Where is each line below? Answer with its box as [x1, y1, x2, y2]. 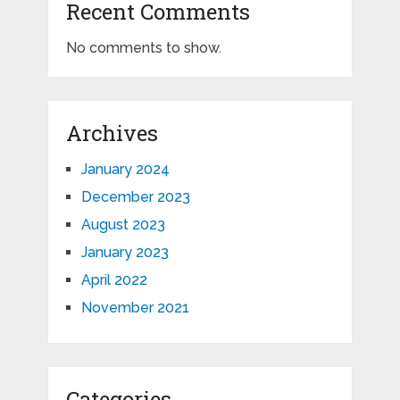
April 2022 [80, 271, 147, 289]
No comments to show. [65, 39, 221, 57]
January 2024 [80, 161, 170, 179]
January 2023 [80, 244, 169, 262]
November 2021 [80, 299, 189, 317]
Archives [65, 119, 158, 148]
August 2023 [80, 216, 165, 234]
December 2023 [80, 188, 190, 206]
